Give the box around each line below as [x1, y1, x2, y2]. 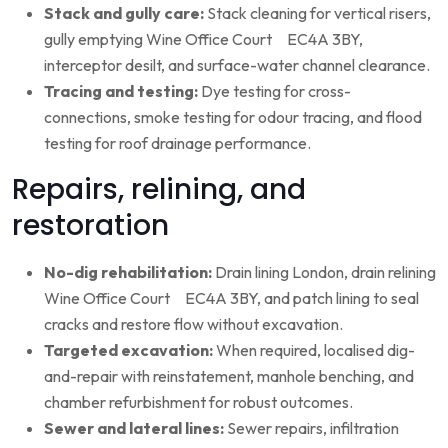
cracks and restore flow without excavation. [44, 313, 343, 334]
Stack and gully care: [44, 2, 204, 23]
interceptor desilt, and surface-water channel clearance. [44, 54, 430, 75]
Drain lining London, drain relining [212, 261, 436, 282]
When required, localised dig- [213, 339, 415, 360]
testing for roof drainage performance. [44, 132, 311, 153]
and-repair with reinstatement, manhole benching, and [44, 365, 414, 386]
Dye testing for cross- [198, 80, 351, 101]
